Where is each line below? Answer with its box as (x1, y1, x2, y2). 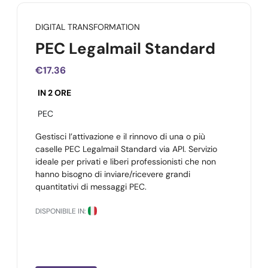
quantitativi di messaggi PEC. (35, 181, 147, 192)
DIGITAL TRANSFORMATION (35, 22, 140, 32)
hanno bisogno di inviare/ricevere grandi (35, 169, 190, 179)
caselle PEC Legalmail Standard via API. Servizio (35, 144, 217, 154)
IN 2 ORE (38, 87, 71, 98)
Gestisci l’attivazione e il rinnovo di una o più (35, 131, 205, 142)
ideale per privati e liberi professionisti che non (35, 156, 216, 167)
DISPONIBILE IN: (35, 206, 86, 216)
